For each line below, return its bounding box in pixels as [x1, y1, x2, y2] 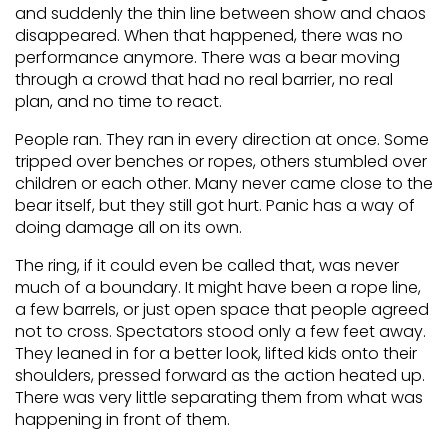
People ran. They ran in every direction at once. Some [15, 128, 429, 151]
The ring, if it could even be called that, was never [15, 254, 399, 277]
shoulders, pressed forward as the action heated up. [15, 364, 425, 387]
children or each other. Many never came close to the [15, 172, 433, 195]
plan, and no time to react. [15, 90, 222, 113]
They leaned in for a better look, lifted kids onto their [15, 342, 417, 365]
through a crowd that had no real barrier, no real [15, 68, 393, 91]
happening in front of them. [15, 408, 230, 431]
